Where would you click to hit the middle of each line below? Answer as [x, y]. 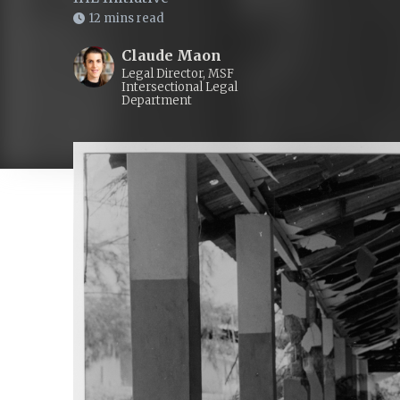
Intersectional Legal [179, 87]
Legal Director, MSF [178, 74]
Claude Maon [175, 55]
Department [157, 100]
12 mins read [126, 18]
